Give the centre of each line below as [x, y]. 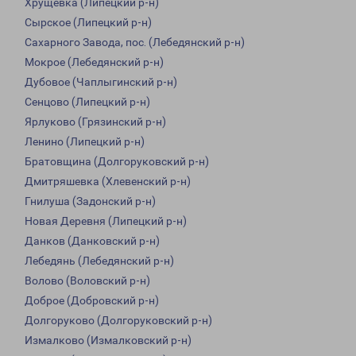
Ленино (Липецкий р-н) [85, 142]
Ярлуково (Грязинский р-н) [95, 122]
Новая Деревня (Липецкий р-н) [106, 221]
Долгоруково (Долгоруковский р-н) [118, 321]
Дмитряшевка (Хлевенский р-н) [108, 182]
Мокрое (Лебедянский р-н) [94, 62]
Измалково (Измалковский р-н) [108, 341]
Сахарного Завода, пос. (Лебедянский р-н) [135, 43]
